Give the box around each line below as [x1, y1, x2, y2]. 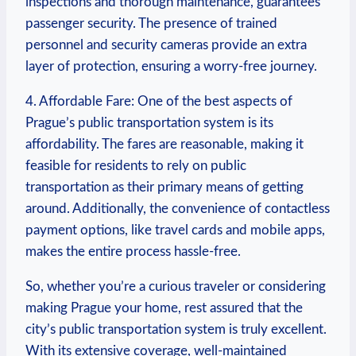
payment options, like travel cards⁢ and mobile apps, [25, 222, 325, 237]
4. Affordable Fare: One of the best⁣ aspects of [25, 94, 292, 108]
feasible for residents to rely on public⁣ [25, 158, 246, 172]
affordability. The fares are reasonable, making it [25, 137, 304, 151]
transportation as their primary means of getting [25, 180, 304, 194]
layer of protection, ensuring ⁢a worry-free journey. [25, 59, 317, 73]
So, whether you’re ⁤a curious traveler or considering [25, 279, 326, 293]
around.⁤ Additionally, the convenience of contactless [25, 201, 330, 215]
